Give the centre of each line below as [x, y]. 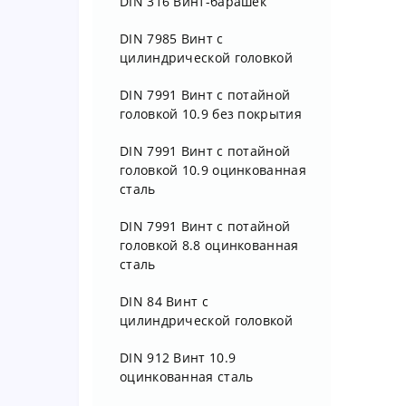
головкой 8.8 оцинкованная [209, 245]
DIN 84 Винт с [164, 301]
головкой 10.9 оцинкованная [213, 170]
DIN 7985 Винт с [172, 39]
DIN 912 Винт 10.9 [178, 358]
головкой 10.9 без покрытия [211, 114]
